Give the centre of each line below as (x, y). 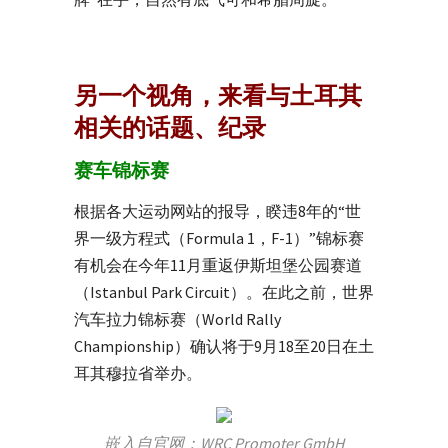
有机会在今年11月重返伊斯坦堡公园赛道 (218, 264)
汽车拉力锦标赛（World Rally (177, 318)
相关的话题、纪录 (170, 127)
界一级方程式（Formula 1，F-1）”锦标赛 (219, 237)
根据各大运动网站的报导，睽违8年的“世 (217, 210)
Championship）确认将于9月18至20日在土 (224, 345)
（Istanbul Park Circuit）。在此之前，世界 (224, 291)
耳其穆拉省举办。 (138, 372)
